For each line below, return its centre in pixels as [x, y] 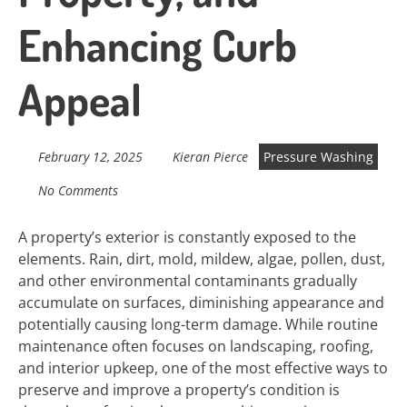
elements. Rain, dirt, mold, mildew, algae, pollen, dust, [202, 259]
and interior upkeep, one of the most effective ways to [203, 368]
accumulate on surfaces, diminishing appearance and [201, 303]
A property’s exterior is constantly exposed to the [187, 237]
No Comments [78, 190]
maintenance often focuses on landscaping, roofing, [196, 346]
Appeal [80, 99]
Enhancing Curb [158, 45]
